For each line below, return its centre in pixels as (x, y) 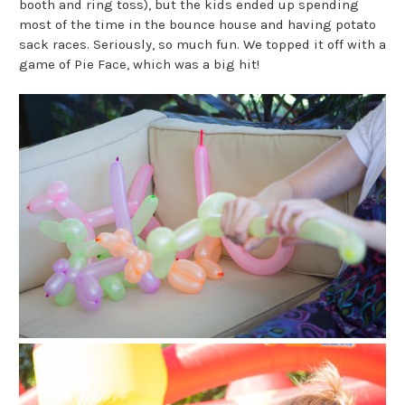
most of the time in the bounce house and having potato (198, 25)
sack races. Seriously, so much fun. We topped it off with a (202, 45)
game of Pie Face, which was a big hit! (139, 65)
